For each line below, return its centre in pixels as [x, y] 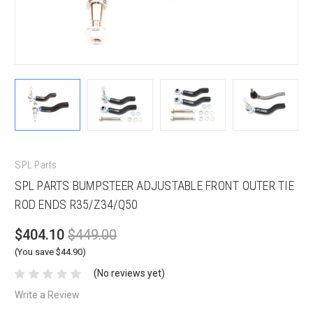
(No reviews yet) [130, 273]
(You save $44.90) [51, 252]
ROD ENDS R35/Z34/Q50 [77, 205]
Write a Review [48, 295]
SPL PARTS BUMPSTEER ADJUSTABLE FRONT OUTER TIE [154, 186]
